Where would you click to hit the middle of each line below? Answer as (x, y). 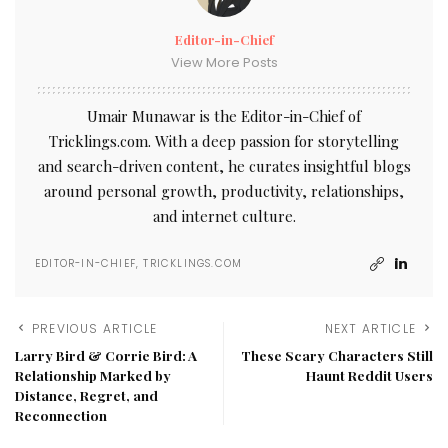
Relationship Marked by (93, 374)
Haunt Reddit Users (369, 374)
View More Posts (224, 62)
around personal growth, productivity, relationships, (224, 190)
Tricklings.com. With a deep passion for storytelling (224, 140)
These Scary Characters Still (337, 354)
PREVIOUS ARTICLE (95, 328)
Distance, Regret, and (86, 394)
